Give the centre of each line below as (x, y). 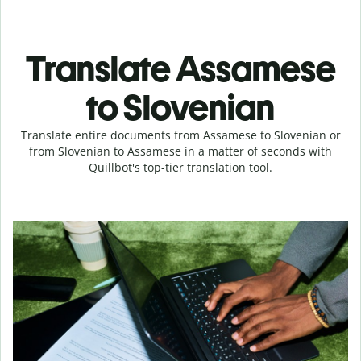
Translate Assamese (180, 69)
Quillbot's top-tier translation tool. (180, 167)
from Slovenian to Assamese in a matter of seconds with (180, 151)
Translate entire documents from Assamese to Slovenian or (180, 135)
